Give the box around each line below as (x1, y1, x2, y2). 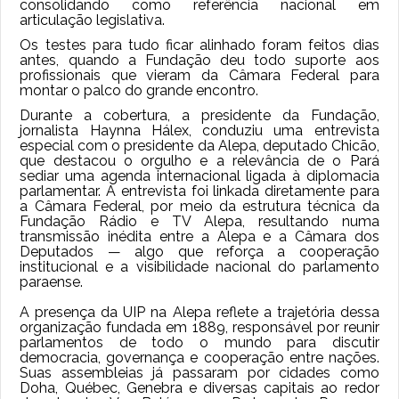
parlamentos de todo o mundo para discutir (20, 333, 379, 351)
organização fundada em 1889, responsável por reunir (20, 318, 379, 336)
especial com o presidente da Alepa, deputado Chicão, (20, 136, 379, 154)
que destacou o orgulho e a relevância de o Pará (20, 151, 379, 169)
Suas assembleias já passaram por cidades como (20, 363, 379, 381)
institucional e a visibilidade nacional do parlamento (20, 257, 379, 275)
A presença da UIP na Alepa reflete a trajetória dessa (20, 303, 379, 321)
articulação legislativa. (20, 12, 166, 29)
